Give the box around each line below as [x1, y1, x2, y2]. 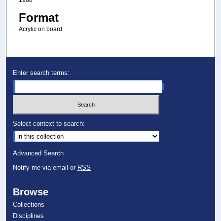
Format [18, 10, 59, 24]
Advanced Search [13, 149, 64, 157]
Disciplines [13, 212, 44, 220]
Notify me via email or [13, 163, 78, 171]
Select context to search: [13, 119, 85, 127]
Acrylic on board [18, 25, 62, 33]
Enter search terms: [13, 69, 70, 77]
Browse [13, 186, 49, 197]
